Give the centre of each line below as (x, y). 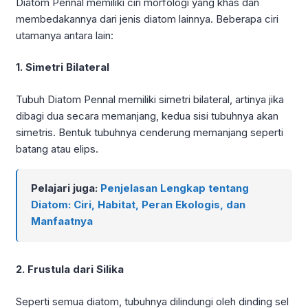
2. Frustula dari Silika (70, 269)
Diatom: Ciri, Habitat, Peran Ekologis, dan (138, 205)
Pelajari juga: (66, 188)
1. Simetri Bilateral (63, 67)
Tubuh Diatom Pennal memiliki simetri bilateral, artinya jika (150, 99)
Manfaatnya (62, 221)
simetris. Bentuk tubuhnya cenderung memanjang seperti (150, 132)
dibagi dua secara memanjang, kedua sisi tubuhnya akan (147, 115)
